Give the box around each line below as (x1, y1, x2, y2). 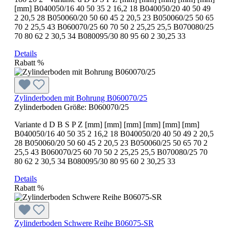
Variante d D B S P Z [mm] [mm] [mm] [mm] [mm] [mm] (14, 120, 199, 129)
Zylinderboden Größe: (14, 102, 88, 111)
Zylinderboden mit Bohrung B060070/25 (14, 93, 147, 102)
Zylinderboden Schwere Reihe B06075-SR (14, 218, 154, 227)
